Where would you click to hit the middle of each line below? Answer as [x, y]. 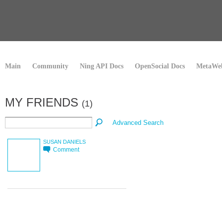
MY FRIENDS [43, 102]
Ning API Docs [102, 66]
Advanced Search [138, 122]
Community [50, 66]
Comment [66, 149]
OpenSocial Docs [160, 66]
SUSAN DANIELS [64, 141]
